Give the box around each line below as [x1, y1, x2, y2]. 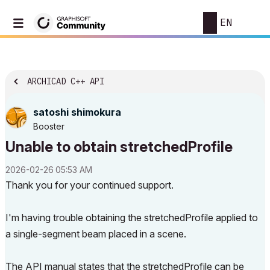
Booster [33, 121, 64, 131]
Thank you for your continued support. [5, 179, 174, 191]
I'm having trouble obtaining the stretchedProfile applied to [5, 212, 258, 224]
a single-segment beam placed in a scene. [5, 228, 186, 240]
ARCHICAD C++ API [27, 76, 104, 87]
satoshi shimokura [33, 106, 121, 118]
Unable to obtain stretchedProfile [5, 138, 233, 155]
